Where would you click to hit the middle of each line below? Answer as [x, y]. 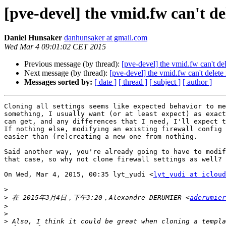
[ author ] [197, 82]
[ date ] [105, 82]
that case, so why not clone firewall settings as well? [113, 159]
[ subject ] [165, 82]
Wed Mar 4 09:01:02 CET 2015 [55, 47]
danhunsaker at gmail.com [106, 38]
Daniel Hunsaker [33, 38]
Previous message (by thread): [73, 64]
